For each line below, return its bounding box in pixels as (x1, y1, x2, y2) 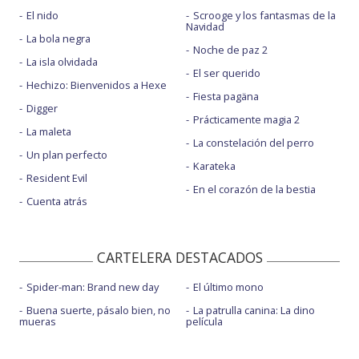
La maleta (26, 124, 71, 139)
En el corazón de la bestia (192, 182, 316, 197)
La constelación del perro (192, 135, 314, 151)
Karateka (192, 159, 236, 174)
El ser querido (192, 66, 260, 81)
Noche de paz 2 (192, 42, 268, 58)
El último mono (192, 279, 264, 294)
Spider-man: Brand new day (26, 279, 159, 294)
